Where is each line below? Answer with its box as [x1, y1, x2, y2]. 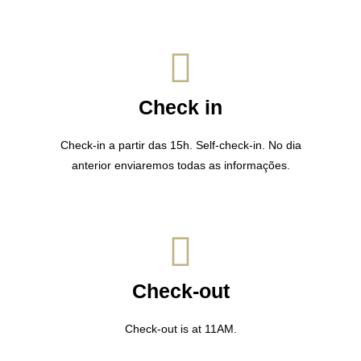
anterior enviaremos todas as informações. [71, 158, 290, 172]
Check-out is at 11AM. [124, 322, 237, 335]
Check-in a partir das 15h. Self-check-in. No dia [60, 138, 301, 151]
